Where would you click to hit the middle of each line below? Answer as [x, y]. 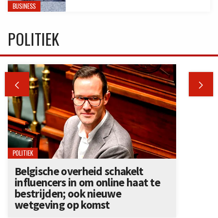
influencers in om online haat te [88, 182]
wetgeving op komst [62, 205]
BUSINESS [24, 6]
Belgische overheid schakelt [79, 171]
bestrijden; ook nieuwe [68, 194]
